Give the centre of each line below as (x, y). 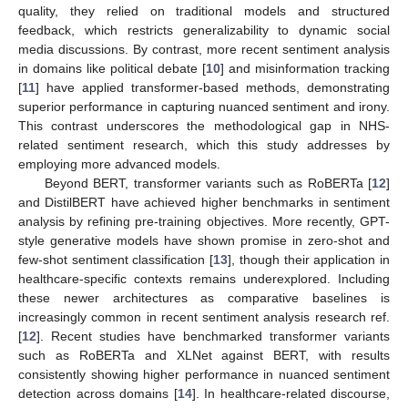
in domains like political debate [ (112, 68)
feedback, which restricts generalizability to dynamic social (204, 30)
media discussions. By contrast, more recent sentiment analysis (204, 49)
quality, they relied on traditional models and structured (204, 10)
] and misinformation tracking (305, 68)
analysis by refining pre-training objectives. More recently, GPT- (204, 221)
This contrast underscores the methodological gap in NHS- (204, 125)
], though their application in (309, 259)
